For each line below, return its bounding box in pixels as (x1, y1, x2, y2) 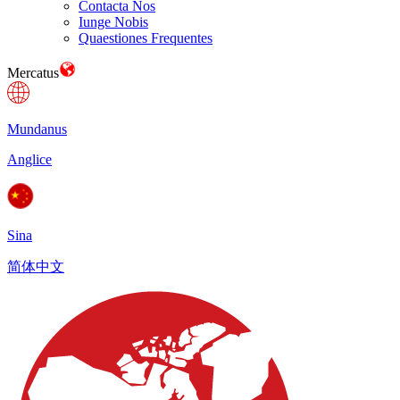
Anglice (7, 152, 52, 167)
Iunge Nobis (79, 14, 148, 29)
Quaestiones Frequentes (79, 30, 212, 46)
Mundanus (7, 121, 67, 137)
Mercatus (7, 65, 59, 80)
